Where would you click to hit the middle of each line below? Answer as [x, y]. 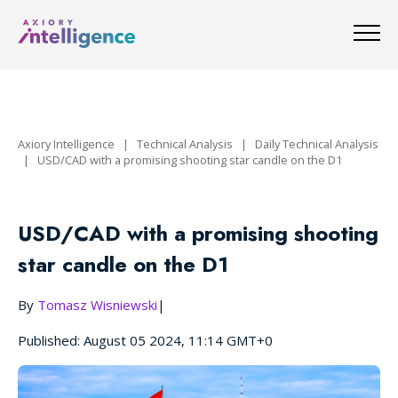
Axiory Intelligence [66, 144]
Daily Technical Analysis [317, 144]
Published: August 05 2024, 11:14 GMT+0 [145, 341]
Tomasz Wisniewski [97, 305]
